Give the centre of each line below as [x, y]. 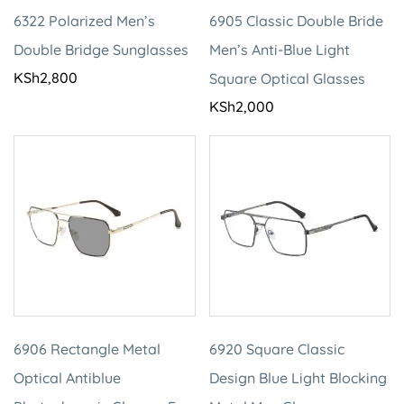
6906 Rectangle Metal [87, 349]
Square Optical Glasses [287, 78]
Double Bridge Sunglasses [101, 49]
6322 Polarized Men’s [84, 20]
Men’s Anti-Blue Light [279, 49]
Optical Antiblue [67, 378]
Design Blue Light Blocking [298, 378]
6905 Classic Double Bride [296, 20]
